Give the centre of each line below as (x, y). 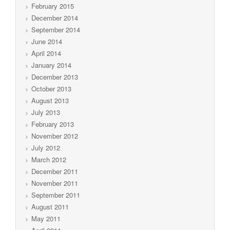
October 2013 (51, 88)
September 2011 (56, 195)
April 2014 (46, 53)
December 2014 (55, 17)
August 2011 (50, 206)
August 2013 (50, 100)
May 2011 (46, 218)
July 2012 (46, 147)
